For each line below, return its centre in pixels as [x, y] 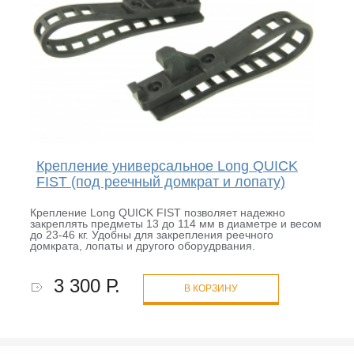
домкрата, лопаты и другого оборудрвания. [142, 246]
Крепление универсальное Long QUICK [167, 166]
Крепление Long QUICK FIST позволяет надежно [157, 213]
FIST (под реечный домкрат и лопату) [160, 182]
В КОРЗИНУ [211, 289]
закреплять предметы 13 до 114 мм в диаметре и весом [175, 224]
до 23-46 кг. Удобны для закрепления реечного [151, 235]
